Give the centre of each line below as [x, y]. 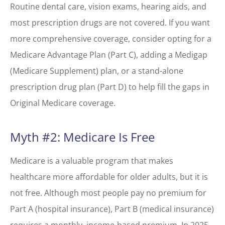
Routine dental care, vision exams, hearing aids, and [108, 7]
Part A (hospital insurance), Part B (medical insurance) [112, 209]
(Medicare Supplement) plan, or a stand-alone [97, 71]
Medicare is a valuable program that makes [92, 161]
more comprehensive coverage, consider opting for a [111, 39]
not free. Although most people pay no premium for [108, 193]
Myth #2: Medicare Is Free [82, 137]
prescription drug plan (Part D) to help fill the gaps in [110, 87]
